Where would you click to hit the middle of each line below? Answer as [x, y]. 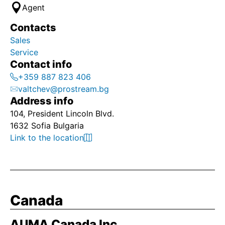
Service [25, 52]
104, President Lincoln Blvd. [62, 114]
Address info [42, 101]
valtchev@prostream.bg [64, 89]
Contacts [33, 28]
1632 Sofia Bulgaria [47, 126]
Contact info [41, 64]
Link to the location [47, 138]
